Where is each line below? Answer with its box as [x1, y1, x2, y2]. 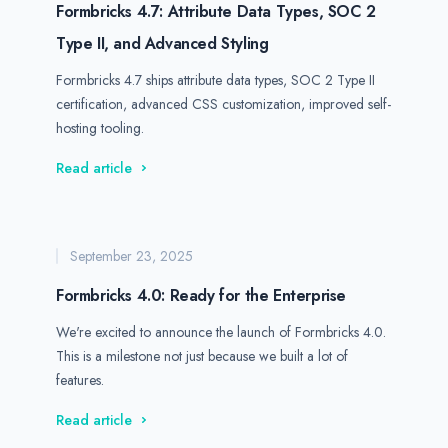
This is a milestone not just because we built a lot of [56, 346, 348, 366]
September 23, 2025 [70, 246, 193, 266]
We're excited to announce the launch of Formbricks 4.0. [56, 322, 386, 342]
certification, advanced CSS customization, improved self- [56, 94, 391, 114]
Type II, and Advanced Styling [56, 32, 269, 55]
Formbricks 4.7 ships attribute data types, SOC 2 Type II [56, 70, 375, 90]
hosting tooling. [56, 118, 144, 138]
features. [56, 370, 104, 390]
